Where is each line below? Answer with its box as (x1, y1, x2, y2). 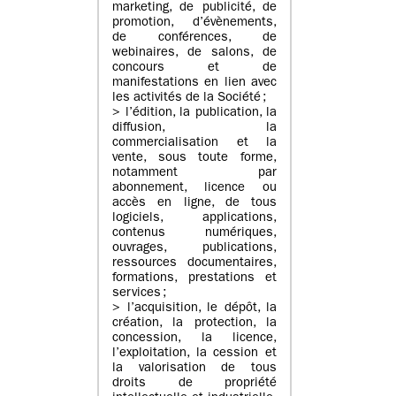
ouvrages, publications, (112, 242, 277, 256)
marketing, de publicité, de (112, 2, 277, 16)
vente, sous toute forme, (112, 152, 277, 166)
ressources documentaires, (112, 257, 277, 271)
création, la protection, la (112, 317, 277, 331)
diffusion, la (112, 122, 277, 136)
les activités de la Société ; (112, 92, 266, 106)
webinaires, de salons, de (112, 47, 277, 61)
